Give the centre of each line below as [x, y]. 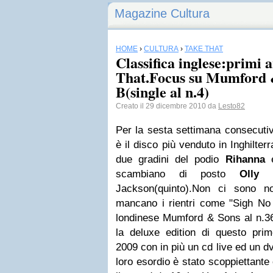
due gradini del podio [171, 159]
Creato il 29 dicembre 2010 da [167, 106]
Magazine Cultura [162, 13]
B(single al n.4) [162, 92]
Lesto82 [232, 106]
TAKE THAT [204, 49]
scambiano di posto [178, 174]
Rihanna [245, 159]
